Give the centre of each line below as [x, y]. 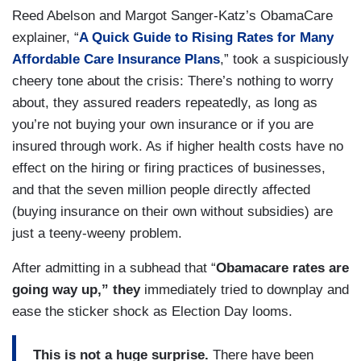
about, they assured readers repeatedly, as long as [165, 103]
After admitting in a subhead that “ [114, 268]
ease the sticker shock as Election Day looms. [152, 312]
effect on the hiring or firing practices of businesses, [169, 168]
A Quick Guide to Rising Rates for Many [206, 38]
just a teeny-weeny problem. [97, 234]
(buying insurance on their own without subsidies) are [172, 212]
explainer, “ [46, 38]
